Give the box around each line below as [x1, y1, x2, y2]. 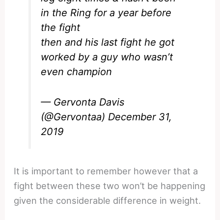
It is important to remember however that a [14, 165, 198, 176]
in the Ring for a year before [41, 6, 172, 19]
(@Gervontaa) [41, 110, 109, 123]
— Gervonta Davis [41, 96, 125, 108]
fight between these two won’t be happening [14, 180, 206, 191]
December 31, [108, 110, 172, 123]
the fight [41, 21, 81, 33]
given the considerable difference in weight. [14, 194, 201, 206]
